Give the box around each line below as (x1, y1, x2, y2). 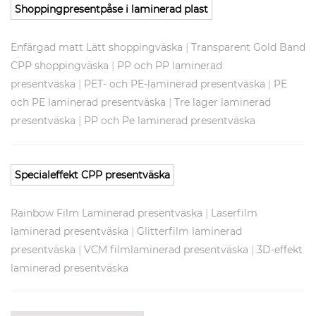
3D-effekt (257, 243, 303, 257)
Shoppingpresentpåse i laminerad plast (15, 3, 208, 16)
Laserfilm (211, 207, 257, 220)
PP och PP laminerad (117, 59, 222, 73)
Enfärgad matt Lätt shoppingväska (11, 41, 183, 54)
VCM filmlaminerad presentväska (84, 243, 248, 257)
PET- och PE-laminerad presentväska (84, 78, 265, 91)
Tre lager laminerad (174, 96, 271, 109)
